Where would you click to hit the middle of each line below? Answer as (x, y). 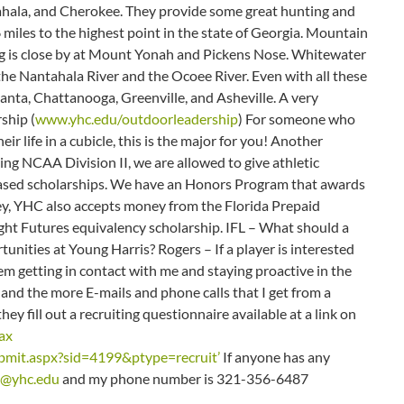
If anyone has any (275, 357)
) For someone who (297, 119)
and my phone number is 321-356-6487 (184, 379)
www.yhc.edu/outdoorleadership (137, 119)
